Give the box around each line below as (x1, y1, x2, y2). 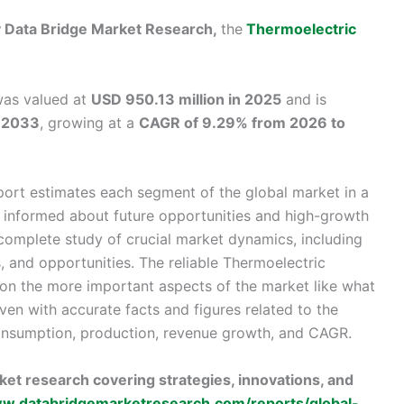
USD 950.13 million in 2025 (91, 89, 281, 108)
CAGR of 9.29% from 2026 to (139, 113, 345, 132)
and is (281, 89, 326, 108)
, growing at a (40, 113, 139, 132)
